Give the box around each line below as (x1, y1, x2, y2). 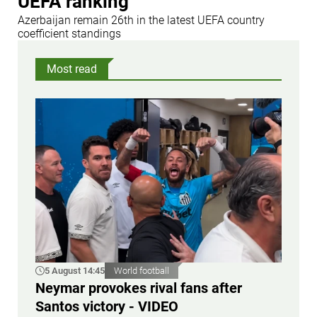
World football (114, 265, 169, 276)
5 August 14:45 (45, 265, 105, 276)
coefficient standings (18, 27, 121, 40)
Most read (47, 62, 97, 76)
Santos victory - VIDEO (35, 297, 178, 315)
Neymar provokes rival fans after (35, 279, 242, 296)
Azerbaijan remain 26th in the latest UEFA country (18, 13, 265, 27)
